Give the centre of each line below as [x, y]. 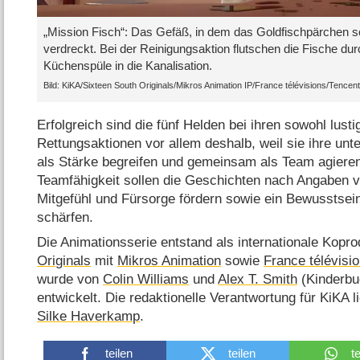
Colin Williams [146, 280]
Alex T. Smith [258, 280]
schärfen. [65, 217]
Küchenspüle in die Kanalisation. [127, 65]
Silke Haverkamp [89, 317]
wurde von [70, 280]
